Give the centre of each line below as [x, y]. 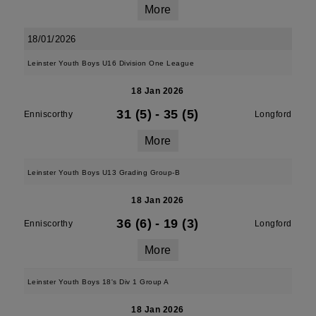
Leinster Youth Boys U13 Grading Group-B [104, 172]
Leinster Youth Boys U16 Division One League [111, 63]
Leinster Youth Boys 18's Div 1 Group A [98, 282]
